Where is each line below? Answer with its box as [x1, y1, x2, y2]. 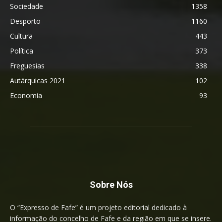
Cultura [10, 31, 33, 41]
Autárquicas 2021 [10, 76, 65, 86]
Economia [10, 91, 42, 101]
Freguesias [10, 61, 45, 71]
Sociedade [10, 1, 43, 11]
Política [10, 46, 33, 56]
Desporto [10, 16, 41, 26]
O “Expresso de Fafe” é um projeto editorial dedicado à [10, 203, 187, 213]
